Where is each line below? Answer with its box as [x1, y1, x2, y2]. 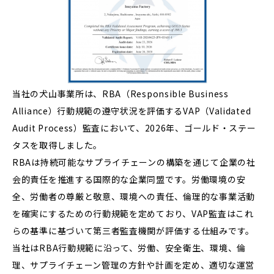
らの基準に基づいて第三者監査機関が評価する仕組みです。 [12, 224, 254, 237]
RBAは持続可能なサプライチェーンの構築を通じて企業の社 [12, 156, 256, 169]
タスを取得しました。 [12, 139, 102, 152]
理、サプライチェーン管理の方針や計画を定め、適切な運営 [12, 259, 254, 272]
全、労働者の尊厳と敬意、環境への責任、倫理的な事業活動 [12, 190, 255, 203]
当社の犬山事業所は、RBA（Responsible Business [12, 87, 229, 100]
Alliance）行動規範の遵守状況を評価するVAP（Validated [12, 105, 251, 117]
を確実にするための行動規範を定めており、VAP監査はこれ [12, 207, 254, 220]
